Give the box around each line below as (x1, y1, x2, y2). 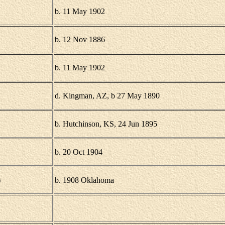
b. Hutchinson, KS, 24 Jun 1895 (54, 120, 157, 128)
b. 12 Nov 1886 (54, 35, 105, 44)
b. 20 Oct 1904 (54, 148, 102, 156)
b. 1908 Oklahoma (54, 176, 114, 184)
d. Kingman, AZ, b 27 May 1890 (54, 91, 160, 100)
